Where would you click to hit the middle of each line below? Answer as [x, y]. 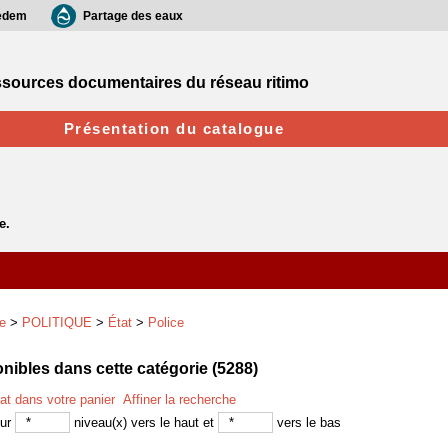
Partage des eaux [133, 16]
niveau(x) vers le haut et [144, 422]
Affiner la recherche [179, 399]
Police [166, 322]
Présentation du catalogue [174, 128]
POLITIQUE [57, 322]
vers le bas [307, 422]
